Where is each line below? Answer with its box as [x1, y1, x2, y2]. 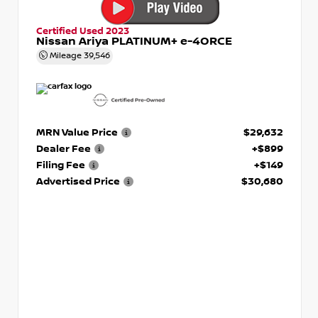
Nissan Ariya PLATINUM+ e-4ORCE [36, 34, 232, 48]
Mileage [48, 50, 84, 61]
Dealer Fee [36, 142, 91, 155]
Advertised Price [36, 175, 120, 187]
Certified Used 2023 [36, 25, 129, 37]
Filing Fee [36, 158, 85, 171]
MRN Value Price [36, 126, 118, 138]
